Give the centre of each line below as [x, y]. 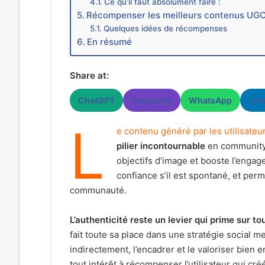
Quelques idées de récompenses [166, 28]
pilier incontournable [161, 146]
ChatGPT [96, 100]
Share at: [89, 75]
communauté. [98, 190]
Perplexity [151, 100]
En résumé [109, 41]
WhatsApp [210, 100]
